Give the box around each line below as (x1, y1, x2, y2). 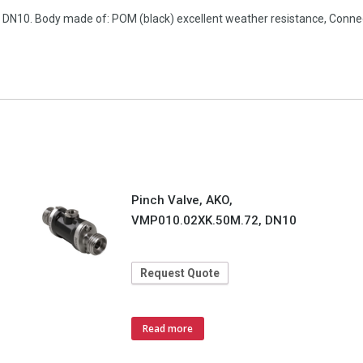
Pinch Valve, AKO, (130, 193, 233, 207)
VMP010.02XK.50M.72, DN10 (130, 213, 297, 228)
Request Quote (139, 267, 220, 280)
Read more (142, 322, 193, 335)
